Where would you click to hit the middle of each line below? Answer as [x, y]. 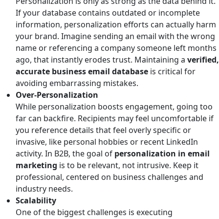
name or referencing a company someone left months [116, 48]
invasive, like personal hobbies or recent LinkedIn [107, 142]
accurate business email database [82, 71]
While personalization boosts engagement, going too [114, 106]
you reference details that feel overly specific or [103, 130]
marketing [36, 165]
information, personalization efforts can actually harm [116, 24]
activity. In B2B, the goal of [65, 153]
